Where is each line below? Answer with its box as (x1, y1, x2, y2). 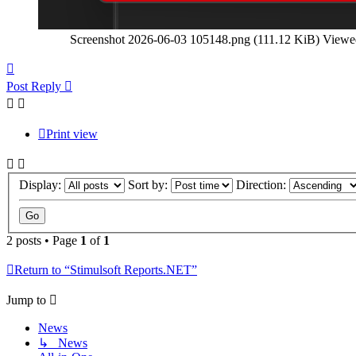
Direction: (236, 178, 289, 192)
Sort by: (128, 178, 171, 192)
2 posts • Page (6, 234, 80, 248)
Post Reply (6, 79, 61, 93)
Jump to (6, 293, 46, 308)
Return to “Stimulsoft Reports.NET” (14, 263, 197, 277)
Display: (19, 178, 64, 192)
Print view (46, 126, 98, 141)
